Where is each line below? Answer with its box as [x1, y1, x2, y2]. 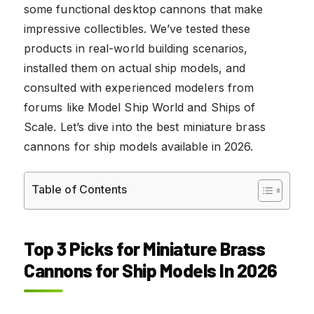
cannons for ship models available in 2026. [24, 139, 254, 153]
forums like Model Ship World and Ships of [24, 100, 256, 114]
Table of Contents [32, 182, 128, 196]
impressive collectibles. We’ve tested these [24, 21, 251, 36]
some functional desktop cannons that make [24, 1, 264, 16]
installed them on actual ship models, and [24, 60, 246, 75]
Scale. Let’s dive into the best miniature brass [24, 119, 266, 134]
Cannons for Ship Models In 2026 [24, 259, 278, 281]
